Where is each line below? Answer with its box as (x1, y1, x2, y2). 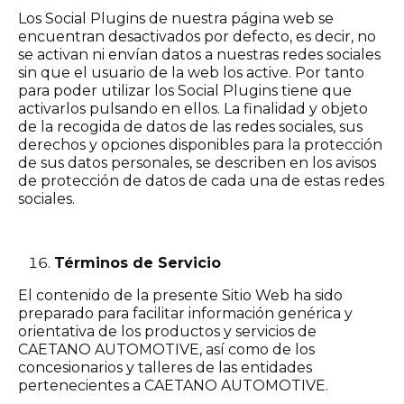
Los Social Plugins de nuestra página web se (18, 10, 334, 27)
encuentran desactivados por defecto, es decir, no (18, 28, 376, 45)
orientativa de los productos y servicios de (18, 323, 317, 340)
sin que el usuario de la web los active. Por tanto (18, 64, 364, 81)
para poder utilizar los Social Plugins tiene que (18, 82, 352, 99)
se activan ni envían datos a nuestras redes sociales (18, 46, 381, 63)
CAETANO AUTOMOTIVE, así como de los (18, 341, 315, 358)
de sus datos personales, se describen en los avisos (18, 154, 376, 171)
